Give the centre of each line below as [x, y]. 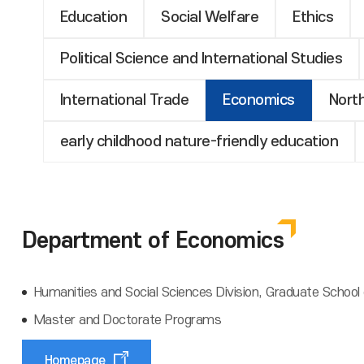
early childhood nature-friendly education [199, 142]
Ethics [313, 17]
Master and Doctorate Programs [128, 320]
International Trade [124, 100]
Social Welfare [210, 17]
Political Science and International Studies [201, 59]
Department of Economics [153, 241]
